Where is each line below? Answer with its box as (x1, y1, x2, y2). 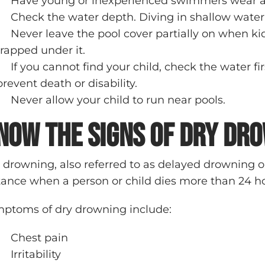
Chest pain (11, 231, 68, 244)
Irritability (11, 248, 64, 261)
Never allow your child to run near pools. (11, 93, 228, 106)
